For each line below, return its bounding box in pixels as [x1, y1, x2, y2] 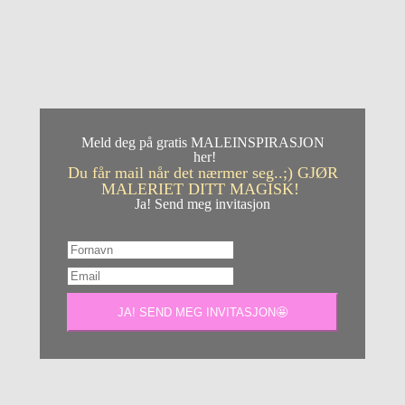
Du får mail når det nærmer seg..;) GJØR [67, 164, 338, 182]
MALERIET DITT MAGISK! [101, 180, 304, 198]
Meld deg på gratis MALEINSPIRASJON [80, 135, 325, 150]
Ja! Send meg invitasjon [135, 196, 270, 212]
